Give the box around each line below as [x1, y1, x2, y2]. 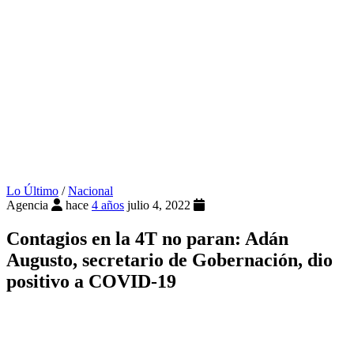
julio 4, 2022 [127, 198, 194, 213]
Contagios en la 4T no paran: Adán [6, 228, 288, 250]
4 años [92, 198, 124, 213]
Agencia [6, 198, 48, 213]
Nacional [68, 184, 113, 198]
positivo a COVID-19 [6, 271, 176, 292]
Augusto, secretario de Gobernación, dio [6, 250, 333, 271]
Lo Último [6, 184, 58, 198]
